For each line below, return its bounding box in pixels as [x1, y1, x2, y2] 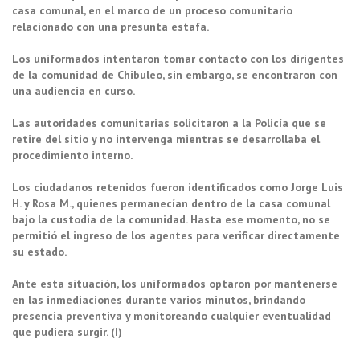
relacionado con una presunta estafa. [12, 18, 209, 34]
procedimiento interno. [12, 147, 133, 162]
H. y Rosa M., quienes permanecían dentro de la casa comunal [12, 195, 330, 211]
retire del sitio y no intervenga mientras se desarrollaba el [12, 131, 320, 146]
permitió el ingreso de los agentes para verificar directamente [12, 227, 340, 243]
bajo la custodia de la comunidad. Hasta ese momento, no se [12, 211, 330, 227]
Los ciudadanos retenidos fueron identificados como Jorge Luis [12, 179, 343, 194]
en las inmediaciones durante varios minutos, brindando [12, 292, 305, 307]
